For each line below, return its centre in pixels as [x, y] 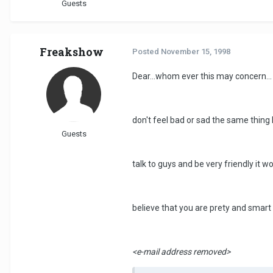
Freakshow [71, 52]
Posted [147, 52]
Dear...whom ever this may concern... [202, 76]
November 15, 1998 [196, 52]
